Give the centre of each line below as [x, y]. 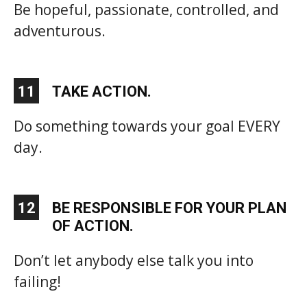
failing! [37, 281]
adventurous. [60, 30]
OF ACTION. [93, 225]
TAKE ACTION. [102, 91]
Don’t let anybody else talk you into [134, 260]
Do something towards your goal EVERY [147, 126]
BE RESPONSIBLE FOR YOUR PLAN [169, 208]
